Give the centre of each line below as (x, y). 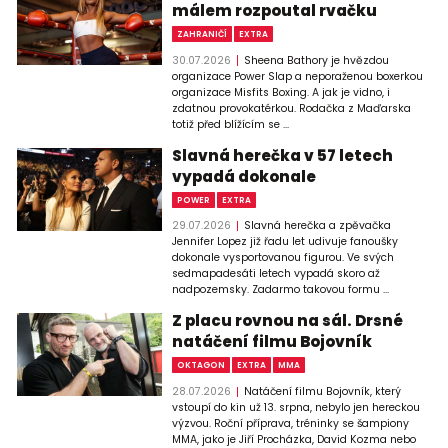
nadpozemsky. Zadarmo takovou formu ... (281, 290)
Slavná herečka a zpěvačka (317, 226)
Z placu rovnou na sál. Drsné (288, 321)
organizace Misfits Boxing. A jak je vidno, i (281, 92)
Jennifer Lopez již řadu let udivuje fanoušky (285, 242)
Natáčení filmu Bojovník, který (322, 391)
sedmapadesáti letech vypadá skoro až (276, 274)
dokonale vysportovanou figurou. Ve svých (283, 258)
